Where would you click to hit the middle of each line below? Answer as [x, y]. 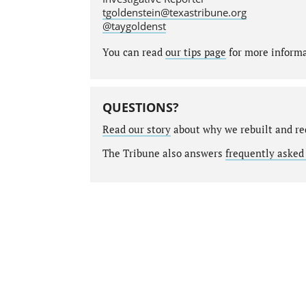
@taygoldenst [134, 26]
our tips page [195, 53]
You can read [134, 53]
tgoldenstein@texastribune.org [174, 12]
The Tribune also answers [164, 153]
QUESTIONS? [140, 107]
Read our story [136, 129]
